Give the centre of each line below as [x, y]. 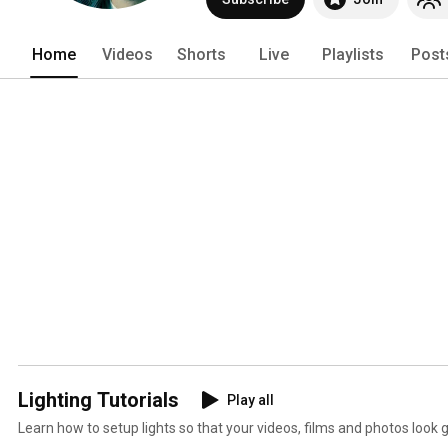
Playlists [353, 54]
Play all [250, 399]
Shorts [201, 54]
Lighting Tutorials [98, 399]
